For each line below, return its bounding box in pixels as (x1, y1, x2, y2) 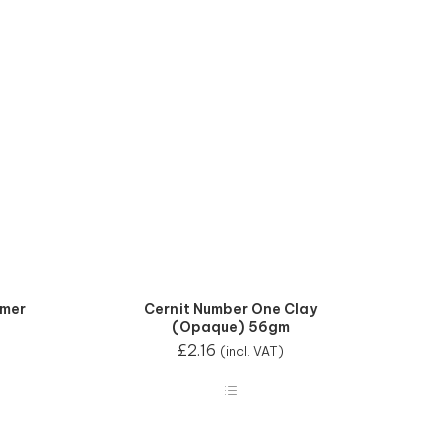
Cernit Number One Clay (144, 300, 317, 319)
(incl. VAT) (220, 343, 284, 360)
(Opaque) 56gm (171, 318, 290, 337)
